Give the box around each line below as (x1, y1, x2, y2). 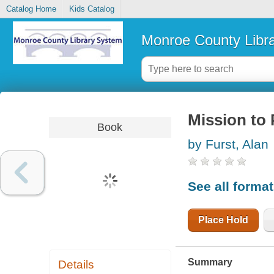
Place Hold (198, 214, 248, 225)
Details (58, 258, 95, 272)
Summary (187, 256, 232, 267)
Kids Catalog (68, 4, 114, 14)
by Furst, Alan (187, 137, 268, 152)
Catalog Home (6, 4, 56, 14)
